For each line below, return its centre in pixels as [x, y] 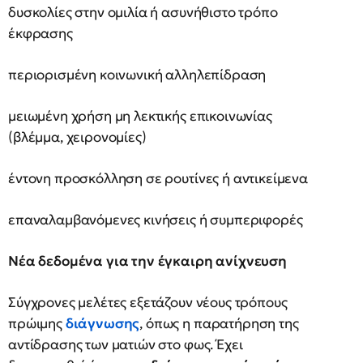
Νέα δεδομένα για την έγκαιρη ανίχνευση [147, 261]
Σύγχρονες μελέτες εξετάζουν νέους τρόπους [148, 302]
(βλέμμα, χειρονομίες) [77, 137]
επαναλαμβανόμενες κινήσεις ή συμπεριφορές [156, 220]
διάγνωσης [102, 323]
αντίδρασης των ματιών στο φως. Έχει [126, 344]
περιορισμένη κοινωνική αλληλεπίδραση [137, 75]
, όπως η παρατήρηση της [219, 323]
